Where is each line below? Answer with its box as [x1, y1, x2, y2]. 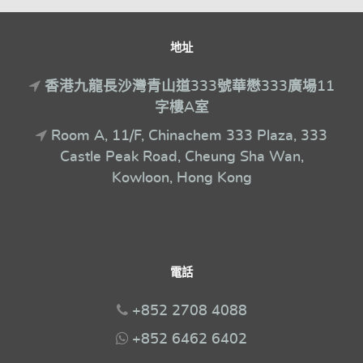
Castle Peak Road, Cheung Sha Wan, [59, 150, 304, 165]
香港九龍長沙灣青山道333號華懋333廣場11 [44, 79, 335, 95]
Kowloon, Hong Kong [111, 171, 252, 186]
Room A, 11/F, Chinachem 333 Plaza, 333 [51, 129, 327, 144]
